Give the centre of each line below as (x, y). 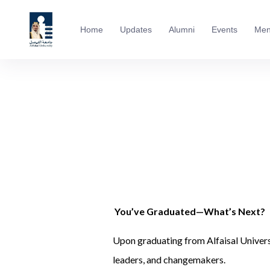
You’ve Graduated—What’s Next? (189, 212)
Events (224, 29)
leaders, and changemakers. (169, 260)
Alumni (181, 29)
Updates (136, 29)
